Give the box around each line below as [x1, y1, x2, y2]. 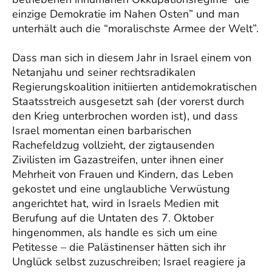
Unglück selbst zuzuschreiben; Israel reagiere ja [12, 254, 246, 269]
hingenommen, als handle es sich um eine [12, 225, 217, 240]
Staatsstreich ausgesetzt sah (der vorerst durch [12, 93, 244, 109]
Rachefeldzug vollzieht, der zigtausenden [12, 137, 214, 152]
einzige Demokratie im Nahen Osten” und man [12, 6, 239, 21]
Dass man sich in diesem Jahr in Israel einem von [12, 50, 251, 65]
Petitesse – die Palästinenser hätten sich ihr [12, 239, 226, 254]
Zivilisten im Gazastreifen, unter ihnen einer [12, 152, 223, 167]
